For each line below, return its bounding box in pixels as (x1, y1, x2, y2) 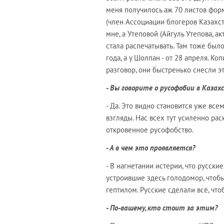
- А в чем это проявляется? (106, 143, 195, 153)
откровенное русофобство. (106, 125, 193, 135)
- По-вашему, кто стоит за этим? (106, 203, 217, 213)
